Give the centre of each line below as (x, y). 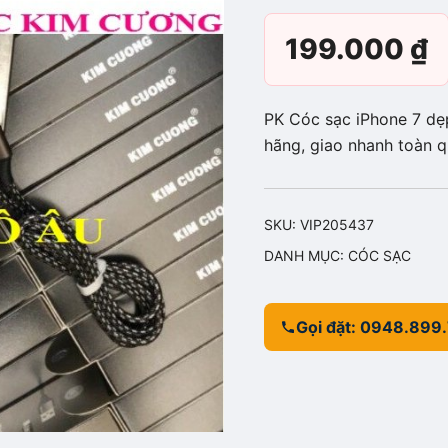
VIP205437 (337, 224)
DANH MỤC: (306, 255)
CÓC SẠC (379, 255)
